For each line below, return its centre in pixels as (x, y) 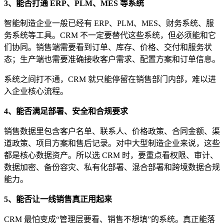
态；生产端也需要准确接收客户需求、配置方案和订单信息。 (112, 59)
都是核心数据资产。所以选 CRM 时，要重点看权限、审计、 (111, 155)
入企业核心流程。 (36, 91)
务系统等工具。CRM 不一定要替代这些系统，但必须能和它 (110, 35)
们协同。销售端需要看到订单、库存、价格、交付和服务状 (108, 47)
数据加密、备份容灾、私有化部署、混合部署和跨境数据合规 (112, 167)
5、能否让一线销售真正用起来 (58, 199)
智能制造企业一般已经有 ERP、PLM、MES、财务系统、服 (109, 23)
